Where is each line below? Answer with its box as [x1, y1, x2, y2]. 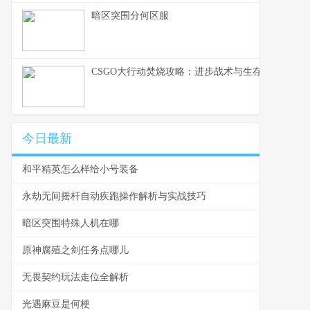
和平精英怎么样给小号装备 [22, 164, 138, 174]
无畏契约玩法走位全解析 [22, 272, 129, 282]
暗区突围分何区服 [91, 10, 169, 21]
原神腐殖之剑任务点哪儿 [22, 245, 129, 255]
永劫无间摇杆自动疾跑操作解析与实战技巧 [22, 191, 206, 201]
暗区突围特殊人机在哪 [22, 218, 119, 228]
